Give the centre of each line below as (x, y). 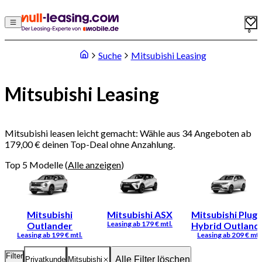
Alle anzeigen (94, 164)
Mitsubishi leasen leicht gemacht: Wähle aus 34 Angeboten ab (128, 133)
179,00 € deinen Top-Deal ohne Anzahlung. (90, 144)
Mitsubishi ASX (140, 214)
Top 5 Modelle (34, 164)
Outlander (50, 225)
